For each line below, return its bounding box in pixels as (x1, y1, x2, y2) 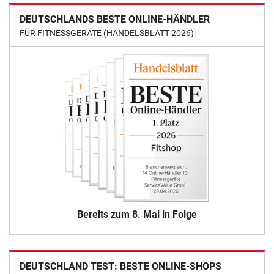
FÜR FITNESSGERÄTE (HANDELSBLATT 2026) (20, 28, 194, 38)
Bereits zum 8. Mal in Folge (77, 208, 197, 220)
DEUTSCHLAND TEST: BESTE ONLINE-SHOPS (20, 260, 221, 272)
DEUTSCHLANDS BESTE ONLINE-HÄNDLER (20, 13, 210, 25)
